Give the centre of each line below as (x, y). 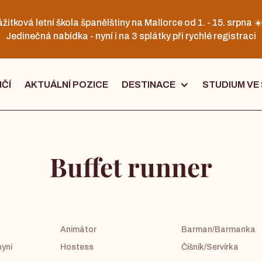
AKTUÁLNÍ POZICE (66, 84)
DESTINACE (148, 84)
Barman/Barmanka (219, 230)
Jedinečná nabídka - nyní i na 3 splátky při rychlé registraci (131, 36)
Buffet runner (131, 167)
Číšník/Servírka (210, 247)
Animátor (79, 230)
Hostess (77, 247)
